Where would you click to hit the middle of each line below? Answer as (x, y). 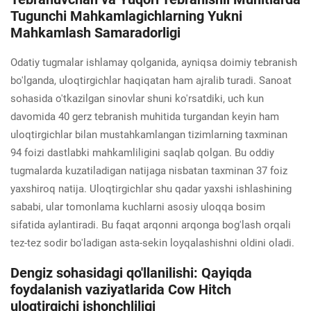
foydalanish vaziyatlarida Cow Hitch (121, 289)
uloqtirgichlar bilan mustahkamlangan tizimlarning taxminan (149, 134)
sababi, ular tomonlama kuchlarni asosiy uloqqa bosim (138, 207)
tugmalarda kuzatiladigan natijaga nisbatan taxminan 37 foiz (149, 170)
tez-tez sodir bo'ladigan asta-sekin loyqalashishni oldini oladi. (152, 243)
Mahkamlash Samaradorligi (95, 32)
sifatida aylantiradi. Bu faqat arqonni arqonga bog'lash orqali (151, 225)
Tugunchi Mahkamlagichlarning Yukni (126, 16)
